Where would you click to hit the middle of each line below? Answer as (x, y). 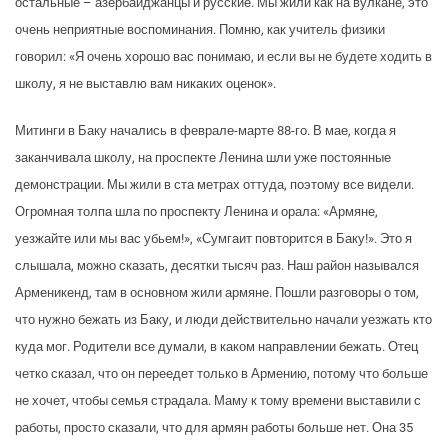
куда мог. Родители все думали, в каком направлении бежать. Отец (216, 347)
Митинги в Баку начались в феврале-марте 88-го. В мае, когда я (205, 131)
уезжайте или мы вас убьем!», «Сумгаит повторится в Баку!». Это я (213, 239)
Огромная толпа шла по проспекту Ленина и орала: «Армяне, (196, 212)
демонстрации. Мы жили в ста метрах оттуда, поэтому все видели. (214, 185)
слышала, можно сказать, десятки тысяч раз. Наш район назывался (217, 266)
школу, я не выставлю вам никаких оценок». (145, 84)
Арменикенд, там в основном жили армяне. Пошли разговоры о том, (217, 293)
